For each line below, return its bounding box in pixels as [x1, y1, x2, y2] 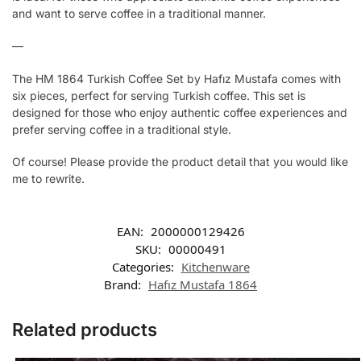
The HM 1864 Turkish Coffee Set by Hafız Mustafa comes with [12, 71, 341, 85]
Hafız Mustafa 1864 [148, 276, 257, 293]
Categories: [111, 258, 177, 275]
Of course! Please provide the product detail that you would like [12, 155, 348, 169]
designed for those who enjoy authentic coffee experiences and [12, 105, 347, 119]
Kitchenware [180, 258, 250, 275]
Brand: [104, 276, 144, 293]
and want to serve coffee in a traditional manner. [12, 6, 266, 20]
